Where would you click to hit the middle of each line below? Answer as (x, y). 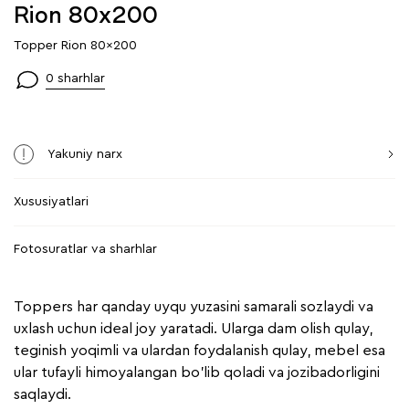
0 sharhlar (75, 79)
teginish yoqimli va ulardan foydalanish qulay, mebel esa (199, 351)
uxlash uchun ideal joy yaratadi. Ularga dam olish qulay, (193, 329)
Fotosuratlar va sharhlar (85, 250)
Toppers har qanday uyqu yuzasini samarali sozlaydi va (194, 307)
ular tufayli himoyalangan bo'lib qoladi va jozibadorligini (197, 373)
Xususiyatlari (51, 202)
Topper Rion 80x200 (75, 46)
